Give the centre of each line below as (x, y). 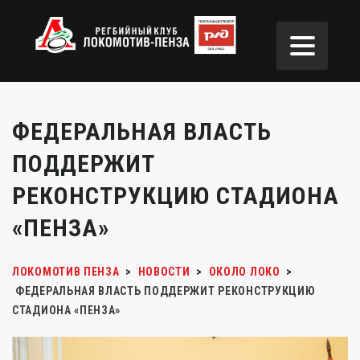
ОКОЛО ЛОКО (244, 272)
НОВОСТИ (164, 272)
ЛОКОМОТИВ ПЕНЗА (66, 272)
